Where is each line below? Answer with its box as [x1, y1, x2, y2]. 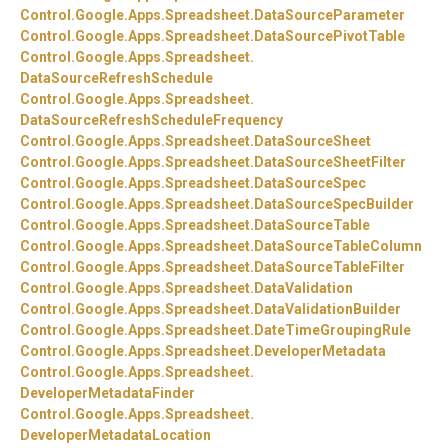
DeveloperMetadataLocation [20, 427, 211, 444]
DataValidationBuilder [254, 301, 401, 318]
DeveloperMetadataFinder [20, 385, 195, 402]
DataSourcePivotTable [254, 28, 405, 45]
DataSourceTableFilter [254, 259, 405, 276]
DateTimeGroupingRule [254, 322, 411, 339]
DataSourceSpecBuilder [254, 196, 414, 213]
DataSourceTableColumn [254, 238, 422, 255]
